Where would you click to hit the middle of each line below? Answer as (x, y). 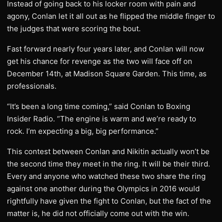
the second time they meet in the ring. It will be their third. (109, 164)
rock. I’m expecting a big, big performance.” (83, 131)
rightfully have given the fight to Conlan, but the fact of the (109, 201)
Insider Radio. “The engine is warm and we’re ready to (102, 119)
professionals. (32, 86)
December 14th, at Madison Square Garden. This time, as (107, 74)
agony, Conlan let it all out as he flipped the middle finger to (111, 16)
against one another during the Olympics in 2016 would (103, 189)
